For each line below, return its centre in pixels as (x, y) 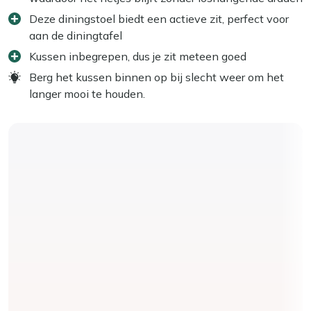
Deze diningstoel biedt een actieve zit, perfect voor (159, 18)
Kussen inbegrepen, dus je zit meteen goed (138, 56)
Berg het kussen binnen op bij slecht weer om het (157, 77)
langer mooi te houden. (87, 93)
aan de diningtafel (76, 35)
